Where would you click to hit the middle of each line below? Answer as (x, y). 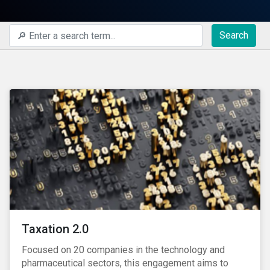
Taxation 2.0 (55, 229)
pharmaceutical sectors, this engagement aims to (125, 263)
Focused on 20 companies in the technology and (123, 250)
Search (234, 35)
